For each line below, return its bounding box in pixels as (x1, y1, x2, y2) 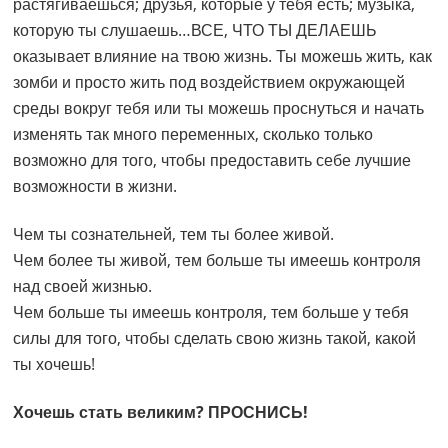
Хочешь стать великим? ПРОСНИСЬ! (13, 401, 309, 424)
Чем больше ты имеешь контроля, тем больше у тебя (13, 301, 410, 324)
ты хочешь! (13, 353, 96, 376)
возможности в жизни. (13, 175, 178, 198)
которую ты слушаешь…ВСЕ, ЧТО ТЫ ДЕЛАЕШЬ (13, 19, 378, 42)
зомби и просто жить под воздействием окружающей (13, 71, 406, 94)
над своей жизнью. (13, 275, 153, 298)
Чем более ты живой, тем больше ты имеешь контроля (13, 249, 422, 272)
